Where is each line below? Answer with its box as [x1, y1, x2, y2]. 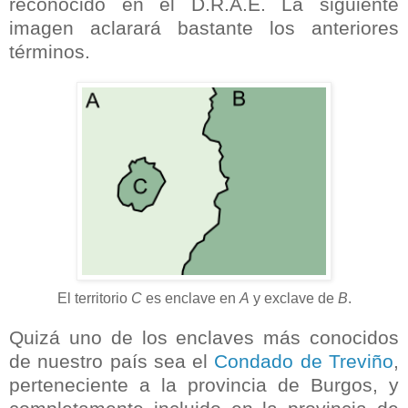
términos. [9, 40, 90, 62]
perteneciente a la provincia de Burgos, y [9, 373, 399, 395]
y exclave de [249, 290, 338, 306]
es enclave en [141, 290, 240, 306]
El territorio [56, 290, 131, 306]
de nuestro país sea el [9, 350, 215, 372]
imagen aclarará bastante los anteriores [9, 16, 399, 38]
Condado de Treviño [214, 350, 394, 372]
